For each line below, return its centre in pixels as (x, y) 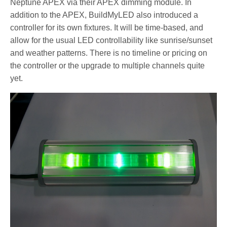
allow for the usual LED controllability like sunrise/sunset (111, 40)
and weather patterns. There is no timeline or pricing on (109, 53)
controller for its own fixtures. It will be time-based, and (107, 27)
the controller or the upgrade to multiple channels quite (108, 65)
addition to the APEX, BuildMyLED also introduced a (104, 15)
